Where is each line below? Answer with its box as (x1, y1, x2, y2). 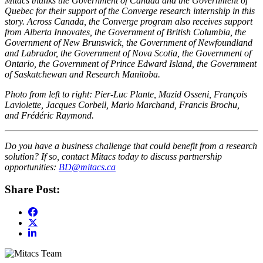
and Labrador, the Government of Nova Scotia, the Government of (5, 48, 251, 58)
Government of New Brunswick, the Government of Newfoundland (5, 37, 252, 48)
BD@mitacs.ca (59, 161, 116, 172)
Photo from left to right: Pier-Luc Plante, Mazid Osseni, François (5, 89, 247, 99)
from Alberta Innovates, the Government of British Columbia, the (5, 26, 246, 37)
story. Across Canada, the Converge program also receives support (5, 16, 252, 26)
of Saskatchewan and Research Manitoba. (5, 69, 160, 79)
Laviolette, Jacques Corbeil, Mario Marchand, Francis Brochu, (5, 99, 240, 110)
